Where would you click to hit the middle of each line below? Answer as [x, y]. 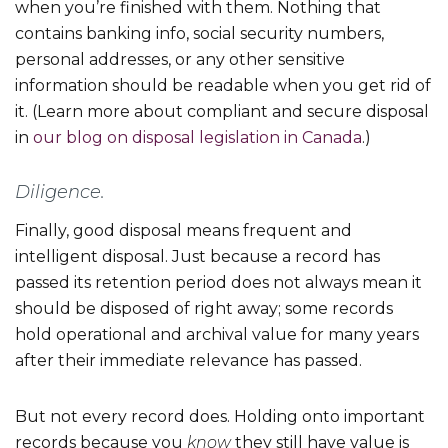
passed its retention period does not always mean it [218, 283]
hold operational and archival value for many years [217, 335]
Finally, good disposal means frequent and [183, 231]
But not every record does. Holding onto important [220, 417]
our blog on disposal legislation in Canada [197, 138]
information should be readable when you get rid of [223, 86]
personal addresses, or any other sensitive [180, 60]
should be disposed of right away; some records [204, 309]
